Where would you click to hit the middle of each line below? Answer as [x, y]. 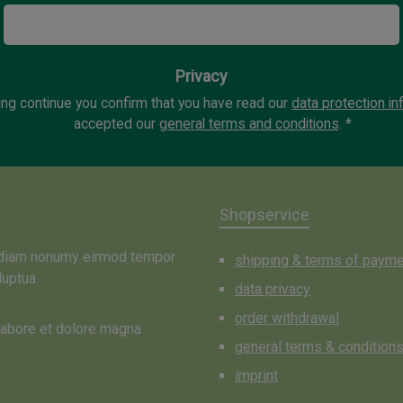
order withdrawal [287, 318]
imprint [256, 376]
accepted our [116, 124]
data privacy [273, 289]
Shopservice [264, 215]
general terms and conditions [249, 124]
